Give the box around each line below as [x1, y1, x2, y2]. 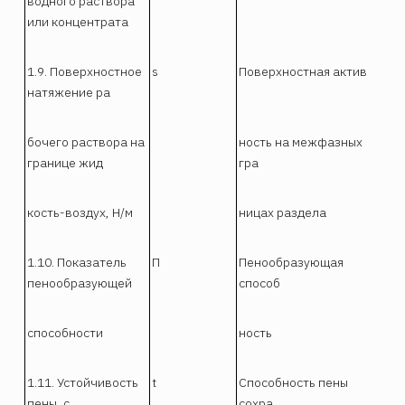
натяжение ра [27, 83, 111, 100]
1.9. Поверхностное [27, 62, 143, 80]
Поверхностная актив [239, 62, 368, 80]
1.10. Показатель [27, 253, 127, 270]
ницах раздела [239, 203, 327, 221]
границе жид [27, 154, 104, 171]
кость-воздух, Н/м [27, 203, 134, 221]
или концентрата [27, 13, 129, 30]
